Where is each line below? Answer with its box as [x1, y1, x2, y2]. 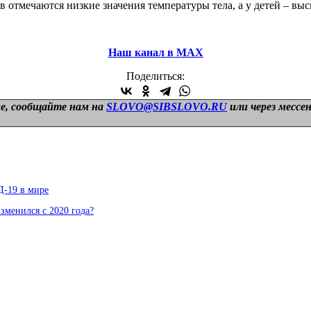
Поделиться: [126, 69, 185, 82]
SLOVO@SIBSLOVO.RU [106, 100, 227, 112]
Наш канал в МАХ [108, 46, 203, 58]
